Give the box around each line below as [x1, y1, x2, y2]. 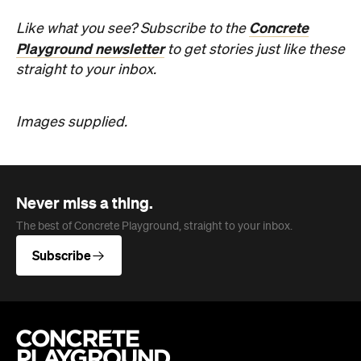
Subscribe [32, 176, 91, 190]
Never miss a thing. [16, 122, 153, 139]
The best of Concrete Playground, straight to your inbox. [16, 148, 293, 160]
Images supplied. [16, 43, 127, 57]
